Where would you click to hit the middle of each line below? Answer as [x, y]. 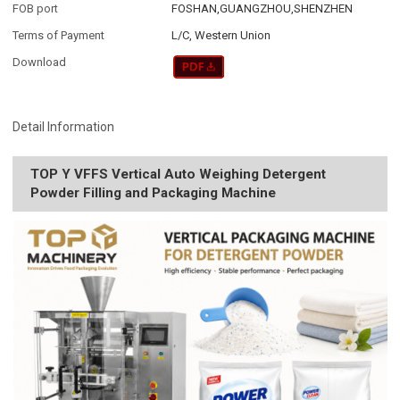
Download [40, 62]
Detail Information [64, 126]
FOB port [36, 9]
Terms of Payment [59, 36]
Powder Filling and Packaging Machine [154, 192]
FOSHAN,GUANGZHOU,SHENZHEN [262, 9]
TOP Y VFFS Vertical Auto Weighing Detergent [179, 174]
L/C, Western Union [221, 36]
